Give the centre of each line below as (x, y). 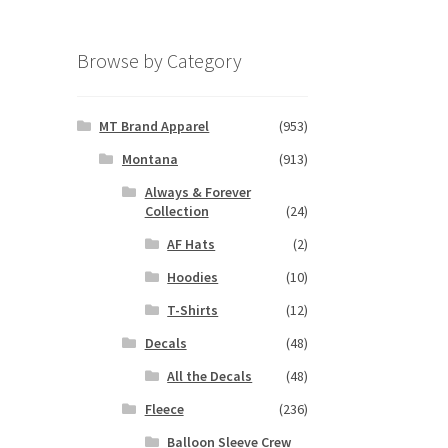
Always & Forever (197, 192)
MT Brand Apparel (154, 126)
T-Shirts (193, 310)
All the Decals (210, 376)
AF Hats (191, 244)
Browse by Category (159, 60)
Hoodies (193, 277)
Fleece (164, 409)
